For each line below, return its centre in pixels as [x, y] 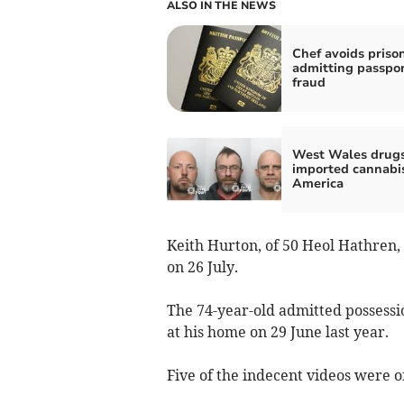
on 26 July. [202, 267]
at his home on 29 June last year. [277, 332]
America [317, 184]
